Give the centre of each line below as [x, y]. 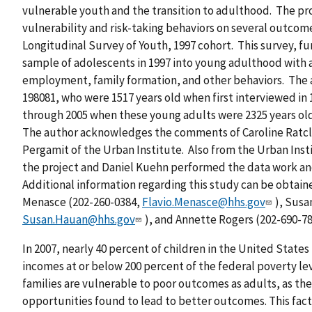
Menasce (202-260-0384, [82, 202]
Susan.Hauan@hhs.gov [79, 220]
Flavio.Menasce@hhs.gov [204, 202]
